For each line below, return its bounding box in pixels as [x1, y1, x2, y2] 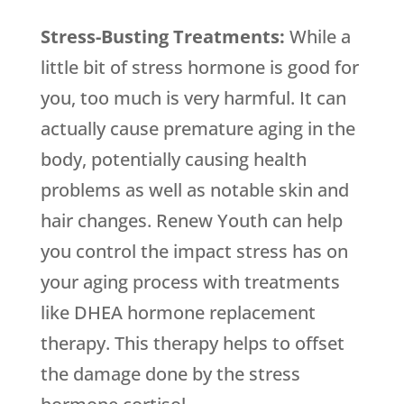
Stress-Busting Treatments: [40, 24, 289, 50]
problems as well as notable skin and [40, 178, 349, 203]
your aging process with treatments [40, 270, 340, 295]
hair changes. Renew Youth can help [40, 208, 343, 234]
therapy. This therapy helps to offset [40, 331, 344, 356]
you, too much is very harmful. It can [40, 86, 346, 111]
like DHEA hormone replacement [40, 300, 316, 326]
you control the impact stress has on [40, 239, 348, 264]
